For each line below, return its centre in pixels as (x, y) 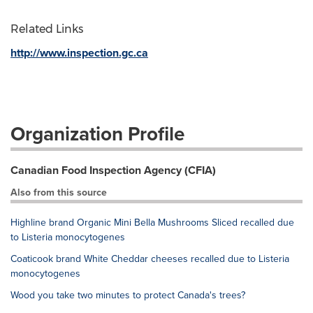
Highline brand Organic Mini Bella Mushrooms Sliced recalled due (152, 222)
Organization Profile (97, 133)
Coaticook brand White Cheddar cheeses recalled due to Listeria (150, 259)
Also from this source (59, 192)
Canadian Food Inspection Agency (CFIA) (113, 170)
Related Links (47, 29)
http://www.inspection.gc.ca (79, 53)
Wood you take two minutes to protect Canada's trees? (128, 295)
